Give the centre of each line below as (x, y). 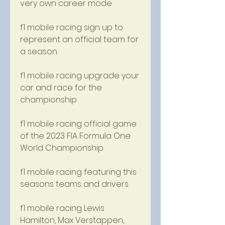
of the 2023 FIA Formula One (75, 136)
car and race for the (61, 88)
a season (39, 51)
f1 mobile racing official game (78, 124)
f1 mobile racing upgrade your (80, 76)
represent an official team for (79, 39)
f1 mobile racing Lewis (62, 208)
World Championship (63, 148)
